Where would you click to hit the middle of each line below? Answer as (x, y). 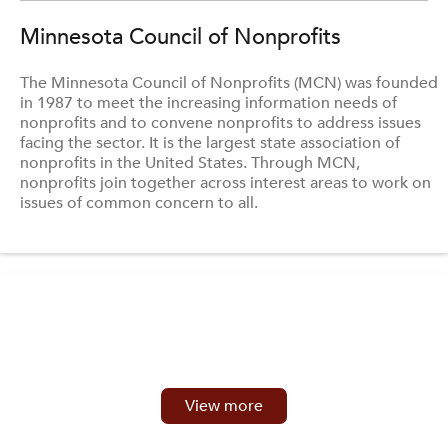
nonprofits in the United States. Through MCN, (190, 163)
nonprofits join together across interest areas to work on (225, 183)
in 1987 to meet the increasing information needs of (208, 103)
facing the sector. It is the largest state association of (210, 143)
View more (224, 406)
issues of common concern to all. (139, 203)
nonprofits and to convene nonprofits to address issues (220, 123)
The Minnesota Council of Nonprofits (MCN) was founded (229, 83)
